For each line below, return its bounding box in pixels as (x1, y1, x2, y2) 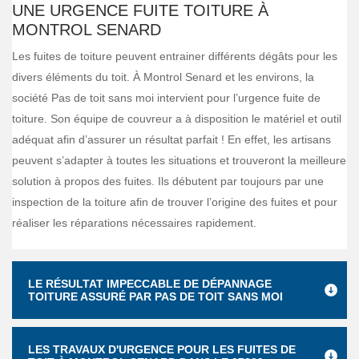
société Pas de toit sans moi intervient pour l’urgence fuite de (12, 91, 321, 104)
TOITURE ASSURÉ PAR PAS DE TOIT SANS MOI (28, 290, 283, 303)
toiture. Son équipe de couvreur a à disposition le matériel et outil (12, 112, 341, 125)
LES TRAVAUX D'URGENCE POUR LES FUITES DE (28, 343, 296, 356)
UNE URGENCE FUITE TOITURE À (12, 2, 268, 19)
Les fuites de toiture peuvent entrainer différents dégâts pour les (12, 50, 337, 63)
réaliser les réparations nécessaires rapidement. (12, 216, 256, 229)
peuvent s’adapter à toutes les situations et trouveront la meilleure (12, 154, 346, 167)
